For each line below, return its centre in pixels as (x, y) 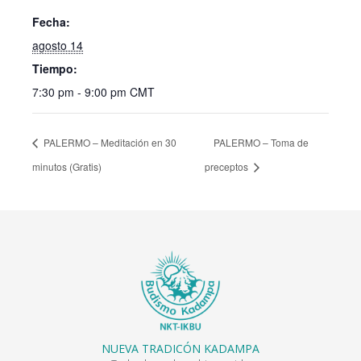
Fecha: (51, 22)
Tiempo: (55, 68)
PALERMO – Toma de (261, 142)
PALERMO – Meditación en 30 (109, 142)
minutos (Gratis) (67, 166)
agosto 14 (58, 45)
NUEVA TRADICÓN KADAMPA (180, 348)
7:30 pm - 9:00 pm (81, 92)
